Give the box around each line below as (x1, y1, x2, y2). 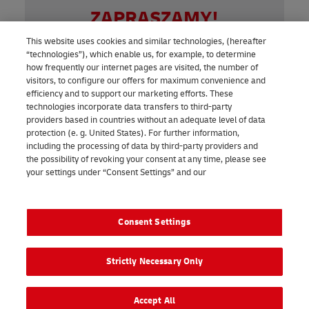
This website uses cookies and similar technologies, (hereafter (26, 36, 267, 47)
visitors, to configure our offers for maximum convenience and (26, 75, 266, 86)
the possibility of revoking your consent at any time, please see (26, 154, 267, 165)
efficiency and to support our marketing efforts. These (26, 88, 234, 99)
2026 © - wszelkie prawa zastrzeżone (68, 221, 241, 236)
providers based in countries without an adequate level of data (26, 114, 266, 126)
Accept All (133, 295, 176, 306)
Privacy (212, 167, 241, 178)
